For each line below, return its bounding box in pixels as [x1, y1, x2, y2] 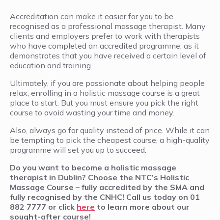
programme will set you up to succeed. [10, 144, 146, 155]
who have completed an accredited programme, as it [10, 40, 199, 51]
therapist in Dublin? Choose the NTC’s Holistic [10, 172, 189, 182]
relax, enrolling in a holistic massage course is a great [10, 87, 200, 98]
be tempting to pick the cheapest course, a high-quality [10, 135, 210, 145]
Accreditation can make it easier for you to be [10, 11, 173, 21]
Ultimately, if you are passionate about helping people [10, 78, 205, 88]
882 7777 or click [10, 201, 77, 212]
